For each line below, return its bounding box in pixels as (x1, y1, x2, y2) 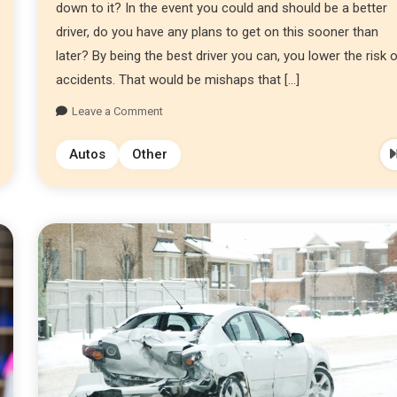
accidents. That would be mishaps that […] (56, 71, 300, 88)
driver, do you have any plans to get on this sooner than (56, 23, 379, 40)
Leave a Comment (72, 104, 164, 118)
